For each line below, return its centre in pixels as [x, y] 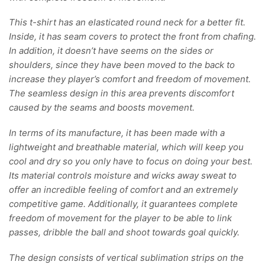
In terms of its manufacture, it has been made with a [117, 133]
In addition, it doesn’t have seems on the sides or [111, 51]
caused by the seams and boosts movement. [102, 108]
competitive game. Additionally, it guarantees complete [123, 204]
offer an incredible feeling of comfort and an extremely [123, 190]
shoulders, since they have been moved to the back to [122, 65]
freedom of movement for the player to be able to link [120, 218]
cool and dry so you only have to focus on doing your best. [131, 161]
